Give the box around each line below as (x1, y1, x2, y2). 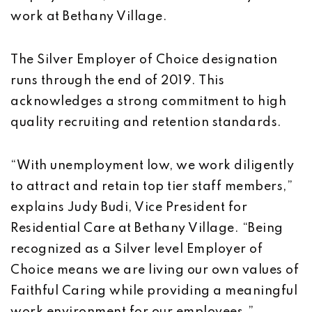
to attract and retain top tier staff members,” (10, 180, 292, 193)
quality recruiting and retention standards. (10, 116, 282, 129)
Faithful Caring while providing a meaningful (10, 285, 297, 297)
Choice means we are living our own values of (10, 264, 299, 276)
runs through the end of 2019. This (10, 75, 224, 87)
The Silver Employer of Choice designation (10, 54, 278, 66)
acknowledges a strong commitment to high (10, 95, 286, 108)
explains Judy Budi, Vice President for (10, 201, 247, 214)
